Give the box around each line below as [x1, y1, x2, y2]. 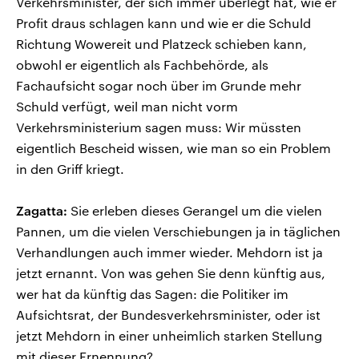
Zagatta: [16, 202, 67, 218]
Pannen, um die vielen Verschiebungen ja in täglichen [16, 223, 341, 239]
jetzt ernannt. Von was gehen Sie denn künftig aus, [16, 264, 325, 280]
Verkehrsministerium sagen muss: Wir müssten [16, 119, 301, 135]
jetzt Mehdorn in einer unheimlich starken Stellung [16, 327, 322, 343]
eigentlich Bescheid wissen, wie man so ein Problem [16, 139, 331, 155]
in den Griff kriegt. [16, 160, 124, 176]
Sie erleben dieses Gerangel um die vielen [67, 202, 322, 218]
